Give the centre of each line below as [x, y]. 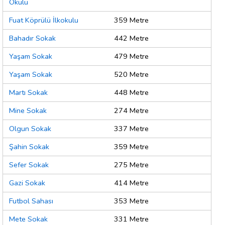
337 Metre [131, 129]
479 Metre [131, 57]
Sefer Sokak [29, 165]
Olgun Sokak [30, 129]
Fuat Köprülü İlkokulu [44, 20]
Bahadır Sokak [32, 38]
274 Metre [131, 111]
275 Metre [131, 165]
